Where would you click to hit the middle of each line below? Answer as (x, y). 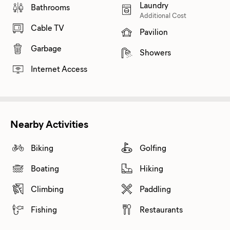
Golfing (153, 147)
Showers (155, 52)
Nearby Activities (49, 123)
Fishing (44, 209)
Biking (42, 147)
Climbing (47, 188)
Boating (45, 168)
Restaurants (161, 209)
